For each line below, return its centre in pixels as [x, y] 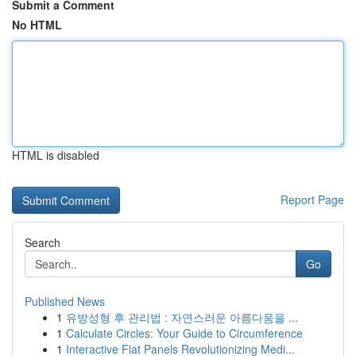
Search [43, 242]
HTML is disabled [56, 155]
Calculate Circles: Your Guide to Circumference [184, 333]
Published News [65, 301]
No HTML [37, 25]
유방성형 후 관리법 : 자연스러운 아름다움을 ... [182, 317]
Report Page [312, 199]
